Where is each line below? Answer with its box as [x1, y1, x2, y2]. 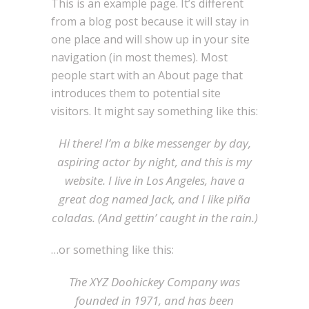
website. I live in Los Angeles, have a [64, 172, 245, 188]
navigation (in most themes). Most [51, 50, 228, 65]
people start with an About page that [51, 68, 243, 83]
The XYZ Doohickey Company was [69, 274, 240, 290]
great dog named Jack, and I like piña [59, 191, 250, 207]
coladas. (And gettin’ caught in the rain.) [51, 210, 258, 226]
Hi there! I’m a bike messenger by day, [58, 135, 251, 151]
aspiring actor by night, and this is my [57, 154, 252, 170]
